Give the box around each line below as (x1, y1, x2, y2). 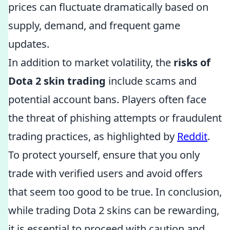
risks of (174, 55, 210, 69)
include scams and (106, 74, 197, 88)
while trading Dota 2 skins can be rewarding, (8, 203, 219, 217)
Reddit (177, 129, 207, 143)
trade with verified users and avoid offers (8, 166, 203, 180)
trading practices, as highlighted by (8, 129, 177, 143)
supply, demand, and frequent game (8, 18, 180, 32)
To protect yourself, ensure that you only (8, 148, 200, 162)
